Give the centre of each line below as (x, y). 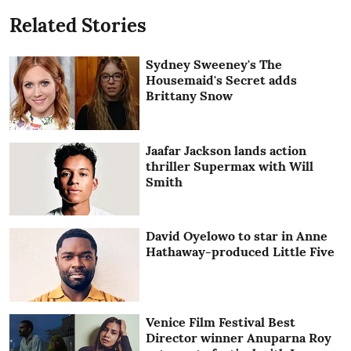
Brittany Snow (190, 96)
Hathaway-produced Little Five (241, 252)
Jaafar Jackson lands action (226, 150)
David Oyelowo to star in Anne (237, 236)
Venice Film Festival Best (221, 322)
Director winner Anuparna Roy (239, 338)
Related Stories (78, 26)
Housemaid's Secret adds (222, 80)
